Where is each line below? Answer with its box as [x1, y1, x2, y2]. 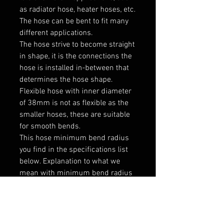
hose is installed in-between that [19, 63, 129, 73]
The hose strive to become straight [19, 40, 135, 50]
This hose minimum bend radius [19, 133, 129, 144]
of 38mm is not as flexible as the [19, 98, 128, 109]
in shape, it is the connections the [19, 52, 132, 62]
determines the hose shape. [19, 75, 113, 85]
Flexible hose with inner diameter [19, 87, 131, 97]
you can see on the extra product [19, 180, 128, 190]
